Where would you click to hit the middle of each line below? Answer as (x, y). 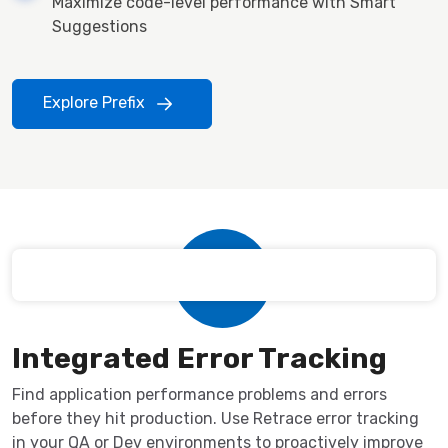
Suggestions (99, 26)
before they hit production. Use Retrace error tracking (215, 418)
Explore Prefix (96, 102)
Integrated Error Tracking (200, 357)
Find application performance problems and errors (199, 394)
